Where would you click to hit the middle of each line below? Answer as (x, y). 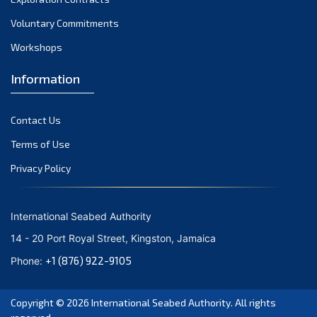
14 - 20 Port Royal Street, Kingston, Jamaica (113, 238)
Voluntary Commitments (65, 23)
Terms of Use (40, 144)
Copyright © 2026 (51, 302)
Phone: (28, 260)
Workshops (36, 47)
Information (45, 78)
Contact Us (36, 120)
